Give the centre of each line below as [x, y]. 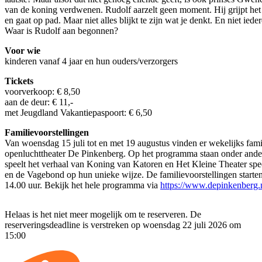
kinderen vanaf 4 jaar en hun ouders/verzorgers [91, 61]
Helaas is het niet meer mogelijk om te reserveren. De [103, 214]
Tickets [19, 81]
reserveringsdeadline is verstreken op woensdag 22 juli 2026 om [123, 225]
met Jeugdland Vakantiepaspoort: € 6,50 [78, 113]
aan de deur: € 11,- [39, 102]
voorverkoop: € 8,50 [42, 92]
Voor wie [23, 51]
